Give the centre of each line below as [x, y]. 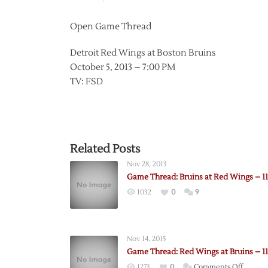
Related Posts [105, 149]
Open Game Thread [111, 27]
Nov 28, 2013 [147, 164]
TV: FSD [86, 82]
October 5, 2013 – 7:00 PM [123, 67]
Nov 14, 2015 [147, 239]
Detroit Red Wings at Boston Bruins [143, 53]
